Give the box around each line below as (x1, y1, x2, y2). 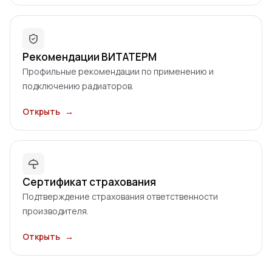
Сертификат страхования (22, 175, 156, 189)
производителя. (22, 205, 89, 217)
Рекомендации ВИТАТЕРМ (22, 50, 157, 64)
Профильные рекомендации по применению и (22, 66, 214, 77)
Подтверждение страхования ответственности (22, 191, 218, 202)
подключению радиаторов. (22, 80, 134, 92)
